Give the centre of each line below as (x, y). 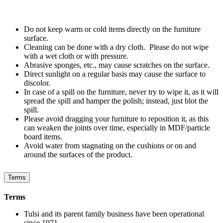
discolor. (37, 83)
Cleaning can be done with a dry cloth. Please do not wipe (116, 47)
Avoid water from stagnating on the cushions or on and (110, 145)
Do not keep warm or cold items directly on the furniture (112, 29)
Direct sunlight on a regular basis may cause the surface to (115, 74)
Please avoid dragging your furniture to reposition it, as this (116, 118)
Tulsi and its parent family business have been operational (114, 214)
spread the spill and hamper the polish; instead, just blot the (116, 101)
